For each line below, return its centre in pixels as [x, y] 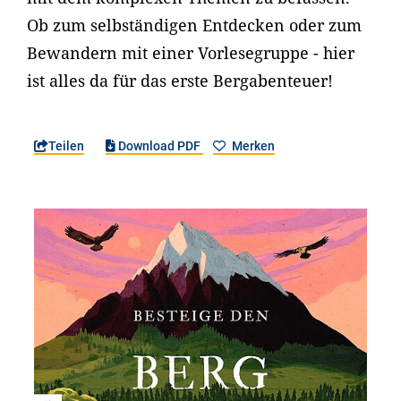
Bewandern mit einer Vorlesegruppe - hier [191, 53]
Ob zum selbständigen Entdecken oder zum [194, 25]
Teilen [66, 146]
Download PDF [160, 146]
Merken [252, 146]
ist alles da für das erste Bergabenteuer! [180, 81]
